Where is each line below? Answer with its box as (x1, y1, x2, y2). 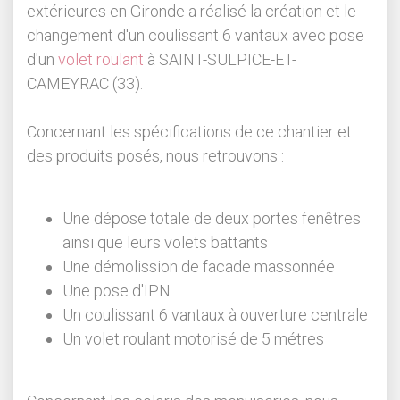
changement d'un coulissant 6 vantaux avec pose (27, 26, 364, 46)
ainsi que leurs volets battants (62, 233, 268, 253)
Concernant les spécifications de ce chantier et (27, 122, 352, 142)
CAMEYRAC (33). (27, 74, 143, 94)
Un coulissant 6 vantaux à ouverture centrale (62, 305, 368, 325)
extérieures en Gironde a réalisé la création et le (27, 2, 356, 21)
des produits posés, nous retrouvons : (27, 146, 284, 166)
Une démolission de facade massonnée (62, 257, 335, 277)
